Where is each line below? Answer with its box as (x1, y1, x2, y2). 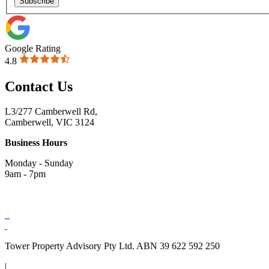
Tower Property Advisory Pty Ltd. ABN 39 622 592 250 (5, 241, 220, 252)
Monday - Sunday (5, 158, 73, 169)
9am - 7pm (5, 169, 46, 180)
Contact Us (5, 78, 73, 94)
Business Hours (5, 138, 67, 148)
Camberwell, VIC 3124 (5, 117, 94, 128)
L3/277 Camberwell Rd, (5, 106, 97, 117)
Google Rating (5, 43, 61, 53)
